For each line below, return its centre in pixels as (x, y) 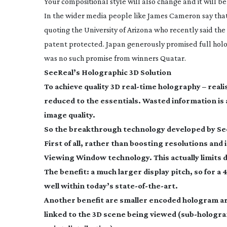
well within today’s (80, 186)
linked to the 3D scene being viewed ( (112, 214)
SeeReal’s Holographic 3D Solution (108, 72)
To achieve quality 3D (83, 86)
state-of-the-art (145, 186)
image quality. (70, 115)
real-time (139, 86)
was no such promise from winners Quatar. (115, 58)
